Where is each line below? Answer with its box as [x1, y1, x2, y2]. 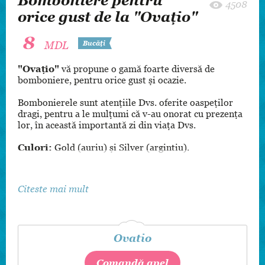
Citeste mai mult [18, 183, 89, 194]
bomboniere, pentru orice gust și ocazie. [18, 75, 186, 85]
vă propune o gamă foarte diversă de [62, 63, 215, 74]
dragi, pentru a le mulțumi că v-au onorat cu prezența [18, 108, 243, 119]
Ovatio [114, 232, 151, 244]
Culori [18, 142, 49, 153]
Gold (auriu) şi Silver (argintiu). [52, 142, 192, 153]
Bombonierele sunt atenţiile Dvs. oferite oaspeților [18, 97, 233, 108]
